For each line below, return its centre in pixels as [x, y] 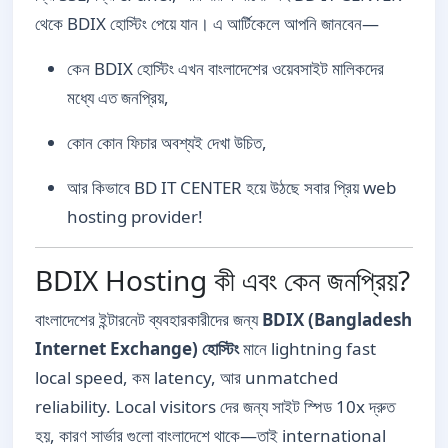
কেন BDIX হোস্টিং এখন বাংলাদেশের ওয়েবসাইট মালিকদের [225, 68]
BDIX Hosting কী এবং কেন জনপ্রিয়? [222, 279]
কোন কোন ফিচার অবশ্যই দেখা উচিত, [167, 142]
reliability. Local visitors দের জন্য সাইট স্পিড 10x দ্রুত [215, 406]
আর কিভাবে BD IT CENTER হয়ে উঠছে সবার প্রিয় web [231, 187]
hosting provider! [135, 216]
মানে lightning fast [307, 348]
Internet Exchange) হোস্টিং [137, 348]
